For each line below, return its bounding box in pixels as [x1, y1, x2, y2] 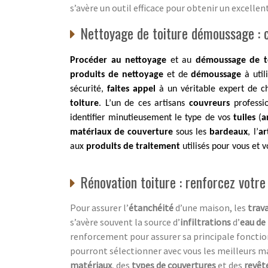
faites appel [107, 84, 156, 94]
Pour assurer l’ [70, 201, 129, 214]
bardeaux [209, 127, 248, 137]
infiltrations [180, 215, 231, 228]
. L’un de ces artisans [99, 98, 189, 108]
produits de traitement [86, 141, 180, 151]
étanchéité [129, 201, 173, 214]
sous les [173, 127, 210, 137]
